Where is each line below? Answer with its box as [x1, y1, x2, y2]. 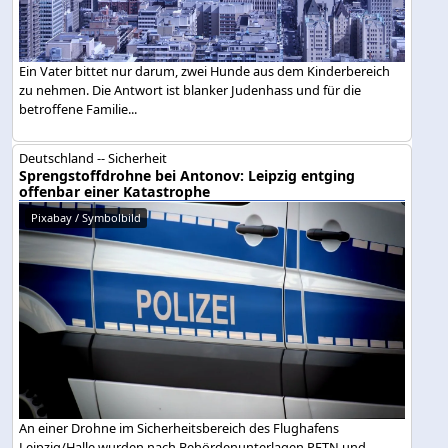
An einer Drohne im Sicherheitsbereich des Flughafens [19, 418, 340, 437]
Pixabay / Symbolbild [31, 210, 142, 226]
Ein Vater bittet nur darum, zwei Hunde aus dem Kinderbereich [19, 61, 391, 80]
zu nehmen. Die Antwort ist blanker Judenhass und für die [19, 80, 362, 99]
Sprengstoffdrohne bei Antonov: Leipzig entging [19, 166, 356, 186]
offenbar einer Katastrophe [19, 182, 211, 202]
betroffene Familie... [19, 99, 138, 118]
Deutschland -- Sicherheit [19, 149, 168, 168]
